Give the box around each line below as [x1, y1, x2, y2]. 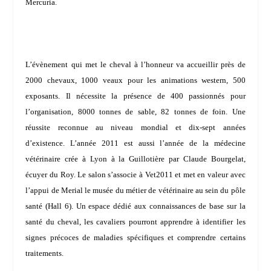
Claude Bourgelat [183, 154, 244, 163]
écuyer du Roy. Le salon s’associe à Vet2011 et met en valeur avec [25, 169, 246, 179]
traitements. [25, 248, 64, 258]
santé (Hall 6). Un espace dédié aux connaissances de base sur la [25, 201, 246, 211]
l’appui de [25, 185, 61, 195]
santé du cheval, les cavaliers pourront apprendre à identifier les [25, 217, 246, 226]
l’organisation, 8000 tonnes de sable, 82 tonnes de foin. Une [25, 106, 246, 116]
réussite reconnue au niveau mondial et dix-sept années [25, 122, 246, 132]
